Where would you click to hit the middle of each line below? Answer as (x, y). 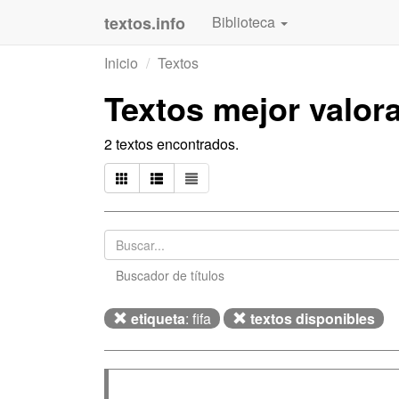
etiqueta (158, 318)
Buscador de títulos (170, 275)
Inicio (121, 63)
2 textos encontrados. (171, 144)
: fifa (198, 318)
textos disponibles (313, 318)
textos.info (145, 23)
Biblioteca (245, 22)
